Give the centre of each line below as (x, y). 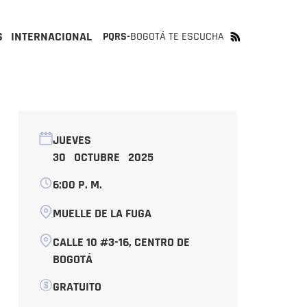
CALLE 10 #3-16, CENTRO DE (121, 242)
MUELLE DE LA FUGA (102, 213)
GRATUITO (77, 287)
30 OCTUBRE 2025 (103, 157)
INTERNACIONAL (51, 37)
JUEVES (72, 140)
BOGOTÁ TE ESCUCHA (177, 37)
